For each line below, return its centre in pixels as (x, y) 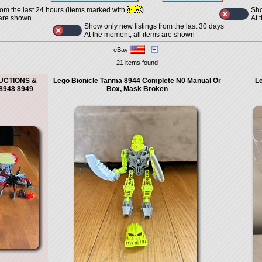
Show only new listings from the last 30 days (154, 26)
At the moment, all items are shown (139, 35)
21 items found (137, 63)
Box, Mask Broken (137, 89)
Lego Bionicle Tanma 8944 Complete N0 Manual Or (137, 81)
